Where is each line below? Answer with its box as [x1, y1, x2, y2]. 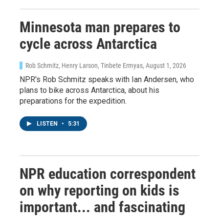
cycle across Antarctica [20, 35, 157, 52]
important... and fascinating [20, 198, 185, 216]
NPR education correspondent [20, 165, 196, 182]
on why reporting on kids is [20, 181, 179, 199]
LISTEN [37, 120, 59, 127]
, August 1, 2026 [143, 61, 186, 69]
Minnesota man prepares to [20, 18, 180, 36]
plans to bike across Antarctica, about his [20, 85, 159, 95]
